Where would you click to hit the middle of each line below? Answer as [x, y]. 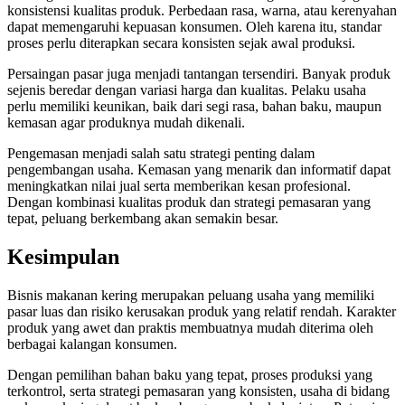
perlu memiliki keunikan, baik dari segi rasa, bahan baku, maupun [194, 107]
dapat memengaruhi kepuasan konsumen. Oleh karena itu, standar [194, 27]
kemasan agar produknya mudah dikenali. [126, 123]
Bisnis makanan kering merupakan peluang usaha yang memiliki [191, 296]
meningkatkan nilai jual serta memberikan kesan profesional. [179, 186]
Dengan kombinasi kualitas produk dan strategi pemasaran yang [189, 202]
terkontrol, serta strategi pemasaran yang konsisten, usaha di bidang [198, 391]
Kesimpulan [63, 257]
